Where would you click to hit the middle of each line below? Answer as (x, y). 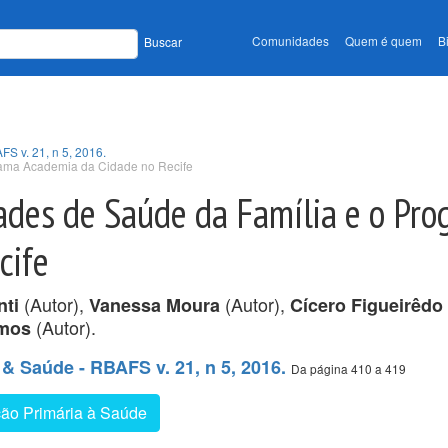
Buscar (163, 42)
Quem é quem (383, 41)
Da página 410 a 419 (348, 368)
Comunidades (290, 41)
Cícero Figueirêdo (366, 304)
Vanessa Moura (154, 304)
